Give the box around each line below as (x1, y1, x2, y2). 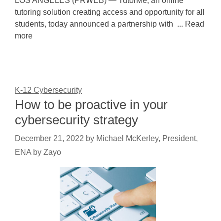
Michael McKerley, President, (96, 134, 198, 143)
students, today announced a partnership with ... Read (15, 20, 204, 28)
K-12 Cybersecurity (15, 86, 82, 94)
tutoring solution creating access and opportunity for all (15, 8, 205, 16)
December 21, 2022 (15, 134, 84, 143)
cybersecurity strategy (15, 112, 138, 127)
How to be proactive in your (15, 97, 168, 112)
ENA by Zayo (15, 148, 61, 156)
